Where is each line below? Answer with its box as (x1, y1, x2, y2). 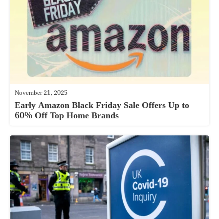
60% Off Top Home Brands (15, 109, 119, 123)
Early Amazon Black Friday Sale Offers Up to (15, 98, 189, 113)
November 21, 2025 (15, 88, 67, 99)
